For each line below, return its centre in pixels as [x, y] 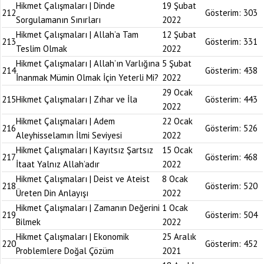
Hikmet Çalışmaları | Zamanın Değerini [88, 208]
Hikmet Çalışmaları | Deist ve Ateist [83, 179]
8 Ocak [175, 179]
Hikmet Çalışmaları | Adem [65, 121]
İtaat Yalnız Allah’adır [58, 164]
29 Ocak [177, 92]
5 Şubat [177, 63]
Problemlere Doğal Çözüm [65, 251]
